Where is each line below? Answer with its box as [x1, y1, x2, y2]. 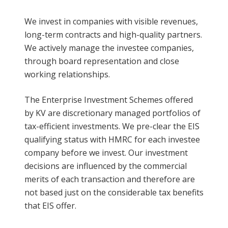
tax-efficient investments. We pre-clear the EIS [24, 120, 199, 132]
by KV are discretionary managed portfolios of [24, 107, 201, 119]
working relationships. [24, 68, 110, 80]
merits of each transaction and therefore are [24, 173, 195, 185]
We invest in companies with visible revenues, [24, 15, 198, 27]
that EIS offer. [24, 199, 76, 211]
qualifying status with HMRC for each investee [24, 133, 200, 145]
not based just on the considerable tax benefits [24, 186, 204, 198]
